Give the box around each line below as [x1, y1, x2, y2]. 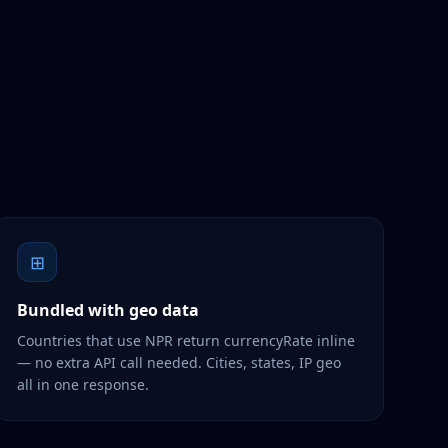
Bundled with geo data [17, 299, 199, 321]
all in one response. [17, 375, 149, 394]
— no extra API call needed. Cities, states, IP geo [17, 353, 341, 372]
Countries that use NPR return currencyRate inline [17, 331, 355, 350]
